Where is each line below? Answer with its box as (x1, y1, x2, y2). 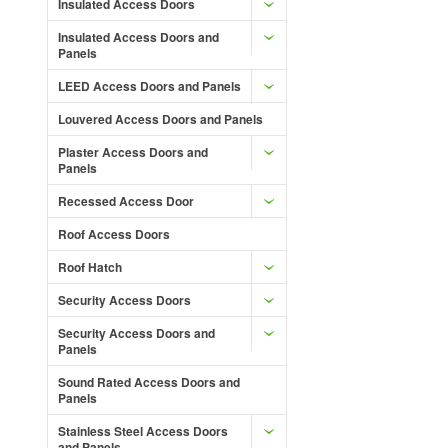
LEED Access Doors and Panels (58, 77, 241, 95)
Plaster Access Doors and (58, 143, 208, 161)
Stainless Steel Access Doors (58, 422, 228, 440)
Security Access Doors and (58, 324, 215, 342)
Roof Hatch (58, 258, 122, 276)
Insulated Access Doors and (58, 28, 219, 46)
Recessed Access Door (58, 192, 194, 210)
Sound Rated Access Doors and (58, 373, 240, 391)
